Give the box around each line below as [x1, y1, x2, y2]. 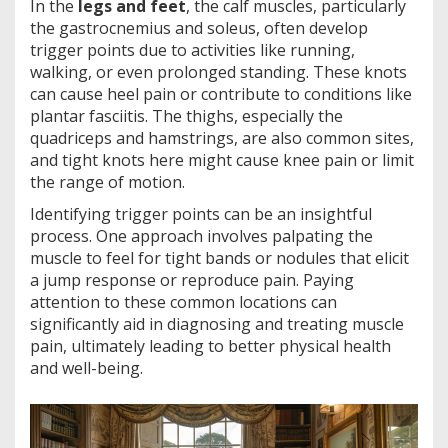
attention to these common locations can [30, 291, 337, 314]
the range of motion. [30, 171, 185, 194]
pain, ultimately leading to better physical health [30, 335, 391, 358]
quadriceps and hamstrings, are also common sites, [30, 127, 414, 150]
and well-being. [30, 357, 143, 380]
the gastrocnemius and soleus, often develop [30, 17, 368, 40]
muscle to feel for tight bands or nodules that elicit [30, 247, 409, 270]
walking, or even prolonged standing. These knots [30, 61, 407, 84]
